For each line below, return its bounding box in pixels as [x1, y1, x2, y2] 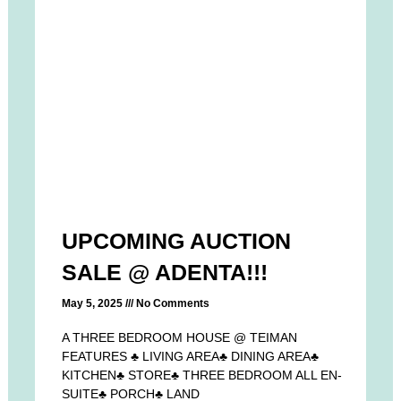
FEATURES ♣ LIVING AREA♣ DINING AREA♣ [62, 349, 320, 364]
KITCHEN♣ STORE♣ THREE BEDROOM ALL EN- [62, 368, 343, 383]
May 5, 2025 [62, 297, 126, 311]
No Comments [133, 297, 210, 311]
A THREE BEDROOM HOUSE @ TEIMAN [62, 330, 298, 346]
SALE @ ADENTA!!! [62, 260, 269, 286]
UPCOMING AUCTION [62, 228, 292, 254]
